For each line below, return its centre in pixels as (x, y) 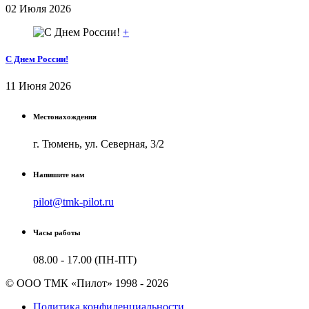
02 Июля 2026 (38, 8)
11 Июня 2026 (38, 86)
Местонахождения (65, 117)
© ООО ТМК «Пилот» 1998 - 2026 (87, 283)
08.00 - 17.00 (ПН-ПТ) (85, 259)
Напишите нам (59, 174)
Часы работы (57, 232)
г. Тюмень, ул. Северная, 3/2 (99, 143)
